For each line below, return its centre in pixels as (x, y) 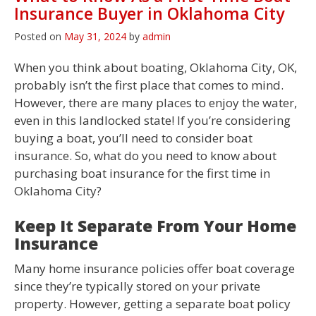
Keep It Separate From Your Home (155, 226)
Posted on (39, 36)
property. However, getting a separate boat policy (152, 304)
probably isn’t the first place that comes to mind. (149, 85)
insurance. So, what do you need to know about (145, 155)
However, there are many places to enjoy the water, (156, 102)
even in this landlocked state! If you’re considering (152, 120)
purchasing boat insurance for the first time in (142, 173)
